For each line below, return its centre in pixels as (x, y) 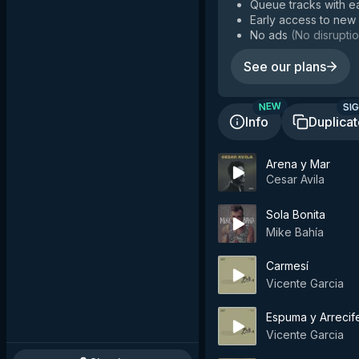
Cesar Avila (295, 179)
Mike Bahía (295, 232)
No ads (269, 35)
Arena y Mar (298, 163)
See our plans (285, 67)
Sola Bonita (296, 214)
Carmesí (287, 266)
